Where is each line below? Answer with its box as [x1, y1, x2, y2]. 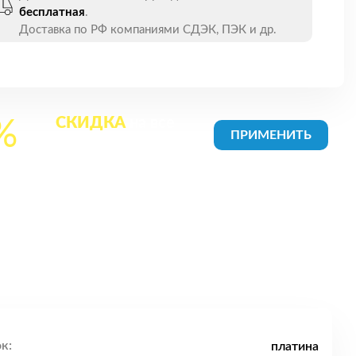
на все [126, 114, 176, 131]
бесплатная [19, 6, 85, 18]
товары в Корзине [49, 138, 181, 155]
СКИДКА [56, 114, 126, 131]
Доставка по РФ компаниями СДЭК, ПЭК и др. [19, 23, 277, 36]
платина [271, 339, 319, 353]
